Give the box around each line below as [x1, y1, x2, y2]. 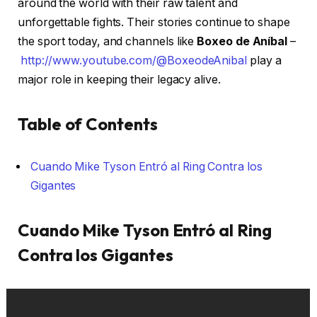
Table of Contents [18, 113, 158, 135]
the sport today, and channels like [18, 35, 197, 49]
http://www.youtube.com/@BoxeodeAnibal [20, 54, 247, 68]
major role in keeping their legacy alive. [18, 73, 221, 87]
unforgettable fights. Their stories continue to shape [18, 16, 290, 30]
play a [246, 54, 282, 68]
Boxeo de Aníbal [197, 35, 288, 49]
